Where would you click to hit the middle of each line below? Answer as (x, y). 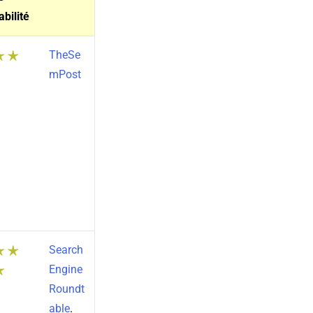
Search (66, 250)
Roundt (66, 289)
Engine (65, 270)
